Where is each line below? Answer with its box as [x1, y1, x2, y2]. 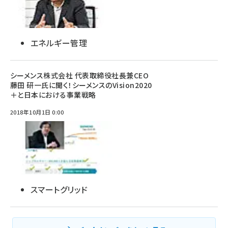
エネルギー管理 [31, 36, 88, 49]
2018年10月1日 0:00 [10, 107, 64, 116]
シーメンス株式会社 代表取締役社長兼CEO [10, 70, 149, 80]
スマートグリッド [31, 183, 88, 195]
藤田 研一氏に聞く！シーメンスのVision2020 [10, 79, 152, 90]
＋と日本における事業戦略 [10, 89, 96, 100]
